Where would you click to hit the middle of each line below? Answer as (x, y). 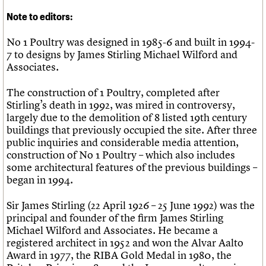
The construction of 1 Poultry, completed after (113, 93)
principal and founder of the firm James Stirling (115, 218)
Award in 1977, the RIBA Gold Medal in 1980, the (119, 255)
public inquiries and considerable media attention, (123, 142)
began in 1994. (40, 180)
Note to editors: (40, 16)
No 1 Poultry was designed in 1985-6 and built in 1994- (131, 42)
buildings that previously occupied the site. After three (132, 130)
